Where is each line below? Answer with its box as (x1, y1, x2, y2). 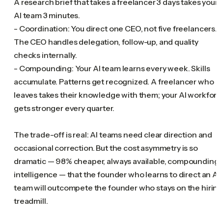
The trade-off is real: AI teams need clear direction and (14, 129, 213, 139)
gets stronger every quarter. (14, 103, 114, 113)
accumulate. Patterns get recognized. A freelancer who (14, 76, 214, 86)
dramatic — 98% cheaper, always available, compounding (14, 156, 219, 166)
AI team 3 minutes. (14, 10, 81, 20)
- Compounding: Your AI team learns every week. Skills (14, 63, 210, 73)
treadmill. (14, 195, 48, 206)
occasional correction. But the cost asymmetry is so (14, 142, 198, 153)
